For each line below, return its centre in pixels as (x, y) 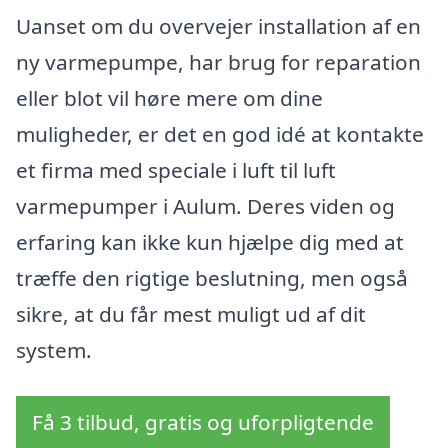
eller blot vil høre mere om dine (169, 97)
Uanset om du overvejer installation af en (218, 25)
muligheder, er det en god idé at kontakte (220, 133)
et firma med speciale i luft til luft (176, 169)
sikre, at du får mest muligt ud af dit (191, 313)
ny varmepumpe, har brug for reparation (218, 61)
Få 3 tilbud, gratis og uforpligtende (203, 421)
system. (54, 349)
